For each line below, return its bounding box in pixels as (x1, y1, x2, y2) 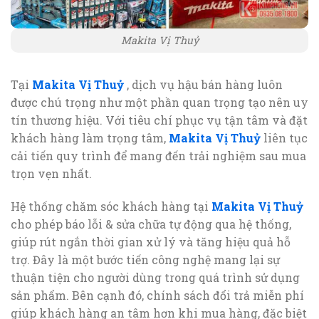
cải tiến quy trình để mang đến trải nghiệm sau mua (11, 148, 306, 164)
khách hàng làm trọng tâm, (11, 130, 169, 146)
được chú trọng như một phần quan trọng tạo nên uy (11, 95, 308, 110)
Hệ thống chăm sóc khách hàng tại (11, 199, 211, 214)
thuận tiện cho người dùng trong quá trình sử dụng (11, 270, 300, 286)
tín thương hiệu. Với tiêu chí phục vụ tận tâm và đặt (11, 113, 308, 128)
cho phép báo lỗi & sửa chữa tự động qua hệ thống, (11, 216, 291, 232)
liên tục (261, 130, 308, 146)
